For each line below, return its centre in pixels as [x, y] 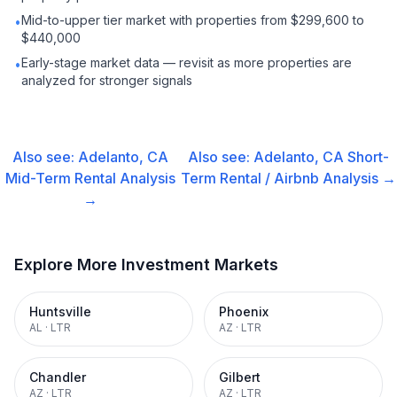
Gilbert [240, 377]
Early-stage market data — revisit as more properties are [187, 62]
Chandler [58, 377]
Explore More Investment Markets [146, 265]
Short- [369, 157]
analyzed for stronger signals [107, 80]
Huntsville [60, 311]
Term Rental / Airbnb [250, 178]
